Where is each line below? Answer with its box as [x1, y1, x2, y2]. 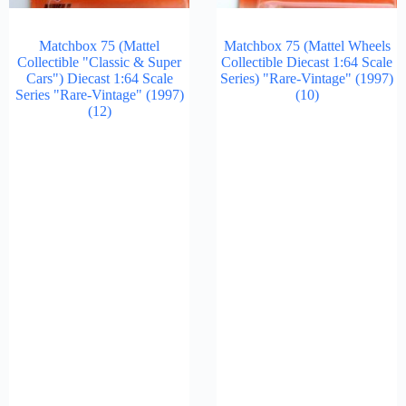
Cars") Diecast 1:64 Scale [25, 71, 173, 86]
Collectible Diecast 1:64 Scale [221, 54, 392, 70]
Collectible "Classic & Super [17, 54, 181, 70]
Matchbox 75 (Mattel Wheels [223, 38, 391, 53]
